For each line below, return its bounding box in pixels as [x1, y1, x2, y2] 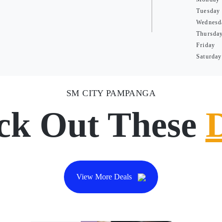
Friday [196, 42, 216, 49]
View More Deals [76, 172, 134, 181]
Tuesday [196, 7, 221, 14]
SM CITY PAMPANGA [66, 88, 156, 98]
